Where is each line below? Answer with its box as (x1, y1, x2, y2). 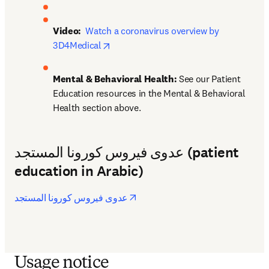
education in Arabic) (14, 161, 144, 181)
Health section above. (53, 101, 141, 113)
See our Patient (179, 72, 241, 85)
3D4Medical (53, 38, 101, 51)
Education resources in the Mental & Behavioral (53, 86, 246, 99)
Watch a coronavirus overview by (85, 24, 219, 37)
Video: (53, 24, 83, 37)
